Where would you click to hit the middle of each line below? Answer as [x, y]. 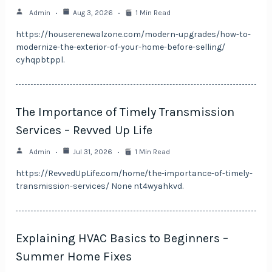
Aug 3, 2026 [93, 13]
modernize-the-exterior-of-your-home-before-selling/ [121, 47]
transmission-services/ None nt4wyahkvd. [100, 186]
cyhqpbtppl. [40, 60]
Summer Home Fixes [74, 257]
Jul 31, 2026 [93, 152]
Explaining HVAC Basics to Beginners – [122, 239]
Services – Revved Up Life [84, 131]
